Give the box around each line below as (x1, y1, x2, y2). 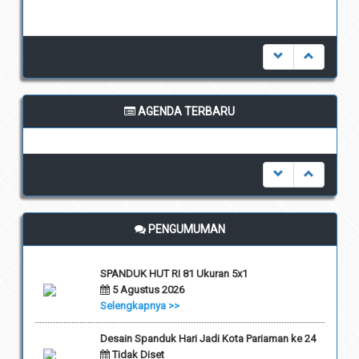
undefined (154, 142, 205, 155)
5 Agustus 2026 (109, 284, 184, 296)
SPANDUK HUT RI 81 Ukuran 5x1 (99, 268, 248, 280)
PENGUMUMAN (145, 223, 225, 236)
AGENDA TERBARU (135, 105, 235, 119)
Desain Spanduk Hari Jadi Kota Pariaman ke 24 (99, 333, 316, 345)
